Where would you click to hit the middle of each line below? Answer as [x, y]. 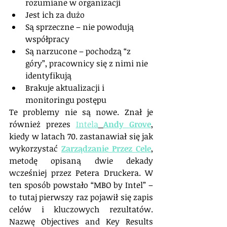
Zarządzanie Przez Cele [106, 148]
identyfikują [48, 75]
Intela [87, 124]
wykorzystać [35, 148]
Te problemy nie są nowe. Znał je [81, 112]
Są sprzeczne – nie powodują [81, 27]
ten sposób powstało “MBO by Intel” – [81, 185]
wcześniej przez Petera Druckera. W [81, 173]
